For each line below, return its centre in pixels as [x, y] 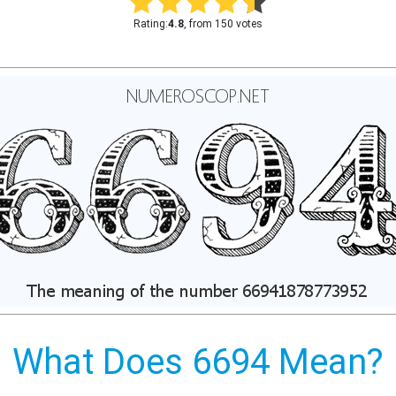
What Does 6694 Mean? [198, 362]
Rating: [151, 24]
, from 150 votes [223, 24]
